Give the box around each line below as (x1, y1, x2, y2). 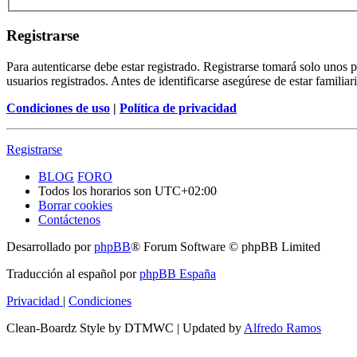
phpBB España (139, 266, 216, 280)
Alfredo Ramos (244, 320, 321, 335)
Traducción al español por (6, 266, 139, 280)
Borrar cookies (38, 198, 112, 212)
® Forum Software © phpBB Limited (131, 239, 320, 253)
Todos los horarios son (38, 183, 155, 198)
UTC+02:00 (155, 183, 217, 198)
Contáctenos (38, 212, 100, 226)
